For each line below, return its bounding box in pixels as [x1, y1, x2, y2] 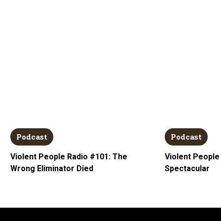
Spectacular [165, 163, 210, 173]
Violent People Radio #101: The [10, 151, 127, 161]
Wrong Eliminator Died [10, 163, 93, 173]
